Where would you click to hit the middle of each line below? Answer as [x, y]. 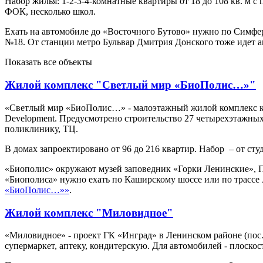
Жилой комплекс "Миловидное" [89, 213]
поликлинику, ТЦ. [41, 129]
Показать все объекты [48, 62]
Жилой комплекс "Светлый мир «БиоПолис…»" [130, 85]
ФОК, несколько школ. [50, 12]
